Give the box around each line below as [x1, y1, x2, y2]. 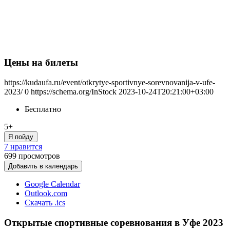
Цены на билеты [4, 57, 78, 68]
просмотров [18, 151, 60, 160]
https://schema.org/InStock [31, 87, 117, 96]
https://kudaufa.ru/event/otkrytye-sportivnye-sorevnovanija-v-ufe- [4, 78, 215, 87]
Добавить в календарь [8, 162, 78, 170]
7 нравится [4, 142, 42, 151]
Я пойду [8, 133, 33, 141]
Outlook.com [25, 189, 67, 198]
